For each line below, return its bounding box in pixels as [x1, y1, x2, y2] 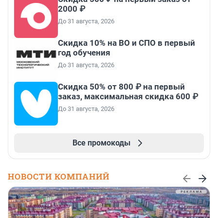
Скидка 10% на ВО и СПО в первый [58, 38, 195, 48]
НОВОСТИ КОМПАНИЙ [8, 171, 109, 182]
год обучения [58, 48, 110, 58]
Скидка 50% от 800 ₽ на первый [58, 82, 185, 92]
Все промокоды [72, 138, 130, 148]
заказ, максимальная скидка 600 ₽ [58, 91, 198, 102]
